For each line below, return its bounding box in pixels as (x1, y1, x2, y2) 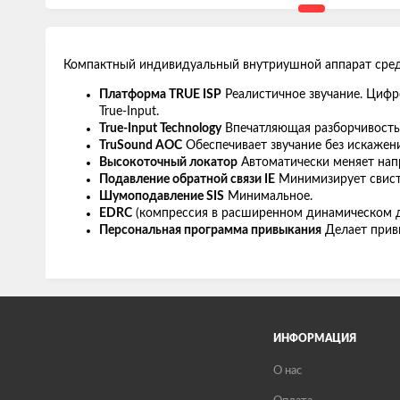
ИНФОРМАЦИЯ (272, 333, 356, 344)
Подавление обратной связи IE (99, 173, 275, 186)
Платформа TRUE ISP (99, 88, 221, 101)
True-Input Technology (99, 122, 221, 135)
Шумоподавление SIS (99, 190, 224, 203)
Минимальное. (224, 190, 312, 203)
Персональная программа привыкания (99, 224, 321, 237)
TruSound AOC (99, 139, 182, 152)
